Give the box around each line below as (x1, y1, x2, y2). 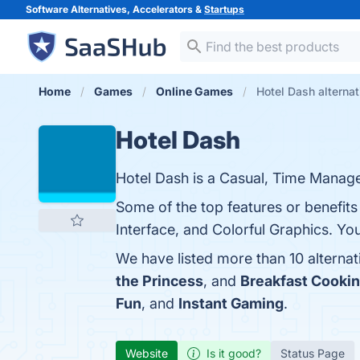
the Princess (116, 272, 203, 289)
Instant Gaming (178, 295, 284, 312)
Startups (204, 3, 244, 15)
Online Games (156, 84, 233, 98)
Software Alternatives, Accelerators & (26, 3, 204, 15)
